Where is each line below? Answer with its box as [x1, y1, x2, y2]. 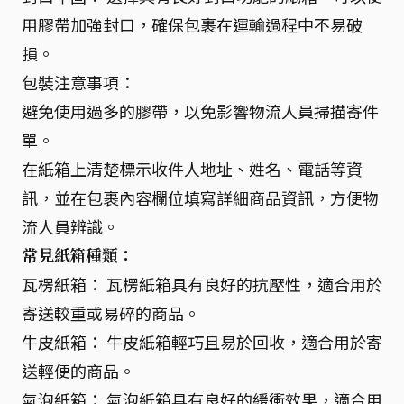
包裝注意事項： [22, 69, 135, 94]
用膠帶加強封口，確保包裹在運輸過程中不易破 [22, 12, 363, 36]
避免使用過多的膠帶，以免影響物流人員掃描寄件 [22, 98, 379, 123]
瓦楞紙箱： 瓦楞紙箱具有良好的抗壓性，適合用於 [22, 271, 382, 296]
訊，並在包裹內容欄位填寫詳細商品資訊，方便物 [22, 185, 379, 209]
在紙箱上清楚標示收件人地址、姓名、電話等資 [22, 156, 363, 180]
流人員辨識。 [22, 214, 119, 238]
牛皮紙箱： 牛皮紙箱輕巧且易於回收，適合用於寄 [22, 329, 382, 353]
